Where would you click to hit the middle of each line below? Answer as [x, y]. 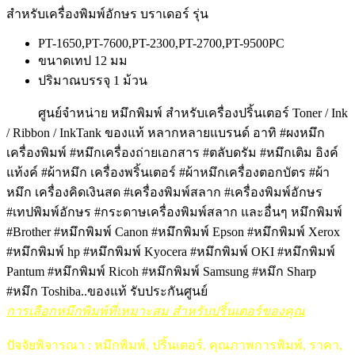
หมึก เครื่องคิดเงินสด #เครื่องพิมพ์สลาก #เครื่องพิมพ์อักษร [164, 192]
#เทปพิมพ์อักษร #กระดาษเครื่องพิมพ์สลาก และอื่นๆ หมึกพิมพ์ [174, 212]
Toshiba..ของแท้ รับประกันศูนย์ [123, 291]
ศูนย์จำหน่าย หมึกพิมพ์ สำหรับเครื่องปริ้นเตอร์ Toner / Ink [191, 113]
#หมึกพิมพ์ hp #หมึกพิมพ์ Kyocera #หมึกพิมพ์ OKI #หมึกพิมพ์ [171, 251]
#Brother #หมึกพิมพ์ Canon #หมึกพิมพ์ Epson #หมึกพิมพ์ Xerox [173, 231]
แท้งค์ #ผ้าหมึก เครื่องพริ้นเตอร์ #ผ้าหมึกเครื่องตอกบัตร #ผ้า [168, 172]
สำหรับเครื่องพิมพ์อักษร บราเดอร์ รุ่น [107, 13]
